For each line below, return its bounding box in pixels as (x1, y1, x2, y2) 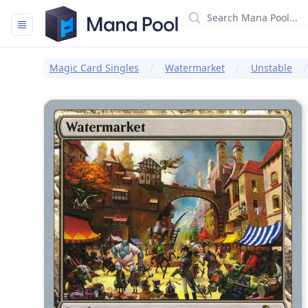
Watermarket (165, 61, 225, 74)
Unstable (251, 61, 292, 74)
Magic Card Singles (49, 61, 139, 74)
